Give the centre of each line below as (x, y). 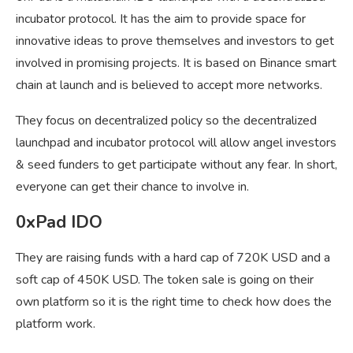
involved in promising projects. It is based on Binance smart (176, 63)
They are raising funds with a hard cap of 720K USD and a (173, 258)
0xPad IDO (59, 223)
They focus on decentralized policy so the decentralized (166, 121)
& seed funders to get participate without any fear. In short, (176, 165)
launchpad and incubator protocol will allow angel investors (176, 143)
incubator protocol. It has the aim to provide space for (161, 19)
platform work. (56, 324)
